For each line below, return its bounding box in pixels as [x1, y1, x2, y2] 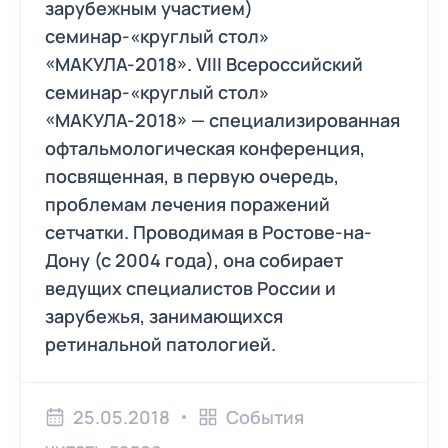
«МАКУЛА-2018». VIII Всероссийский [45, 52, 363, 76]
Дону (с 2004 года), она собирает [45, 248, 343, 272]
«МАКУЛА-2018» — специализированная [45, 108, 400, 132]
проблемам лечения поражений [45, 192, 330, 216]
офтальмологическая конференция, [45, 136, 365, 160]
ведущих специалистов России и [45, 276, 336, 300]
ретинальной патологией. [45, 332, 276, 356]
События [226, 405, 304, 429]
